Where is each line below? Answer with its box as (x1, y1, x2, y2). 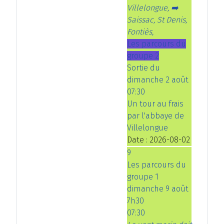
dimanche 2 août (127, 74, 188, 84)
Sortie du (127, 62, 160, 72)
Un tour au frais (127, 98, 183, 108)
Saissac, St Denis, (127, 14, 187, 24)
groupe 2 (127, 50, 159, 60)
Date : (127, 134, 149, 144)
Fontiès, (127, 26, 153, 36)
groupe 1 (127, 171, 158, 181)
